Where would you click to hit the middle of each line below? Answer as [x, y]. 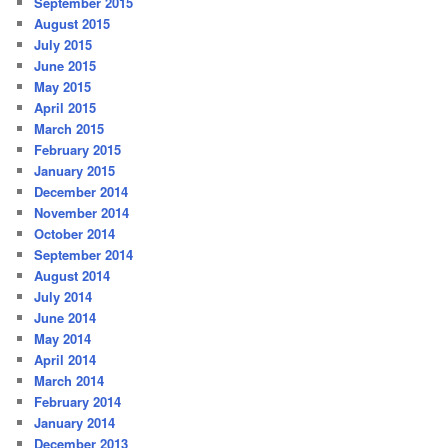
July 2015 [63, 45]
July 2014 [63, 297]
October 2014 [75, 234]
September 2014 [84, 255]
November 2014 [82, 213]
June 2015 [65, 66]
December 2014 [81, 192]
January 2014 [75, 423]
